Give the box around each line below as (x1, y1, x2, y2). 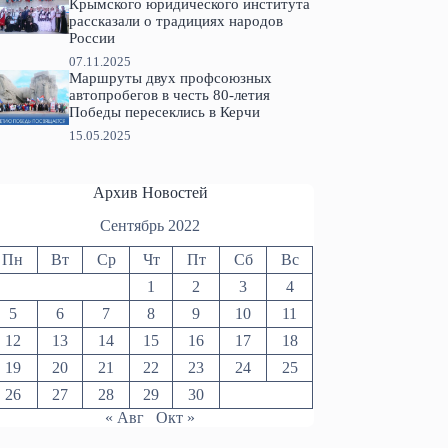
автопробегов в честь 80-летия (68, 87, 270, 104)
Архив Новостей (92, 184, 208, 202)
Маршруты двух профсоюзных (68, 70, 272, 87)
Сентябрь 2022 (100, 216, 201, 234)
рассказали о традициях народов (68, 13, 283, 30)
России (68, 30, 115, 47)
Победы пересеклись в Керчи (68, 104, 260, 121)
